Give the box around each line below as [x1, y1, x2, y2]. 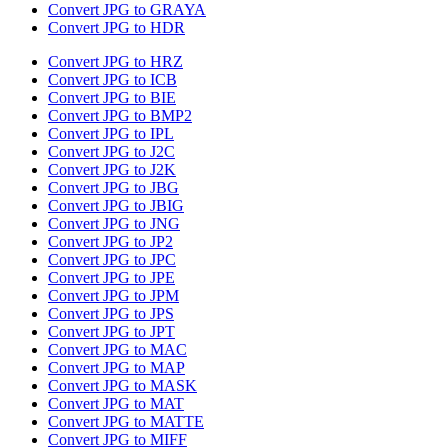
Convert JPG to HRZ [48, 53, 183, 71]
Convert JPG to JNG [48, 215, 180, 233]
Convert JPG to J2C [48, 143, 175, 161]
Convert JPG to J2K [48, 161, 176, 179]
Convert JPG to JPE [48, 269, 175, 287]
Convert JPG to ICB [48, 71, 177, 89]
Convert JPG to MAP [48, 359, 185, 377]
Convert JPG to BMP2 [48, 107, 192, 125]
